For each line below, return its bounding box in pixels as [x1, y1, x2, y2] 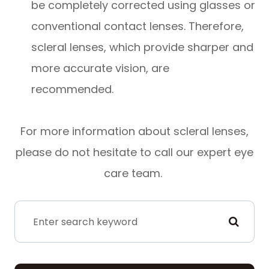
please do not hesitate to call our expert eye [16, 145, 253, 160]
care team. [104, 166, 165, 181]
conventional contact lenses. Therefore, [31, 19, 244, 34]
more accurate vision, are [31, 61, 170, 76]
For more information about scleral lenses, [20, 124, 249, 139]
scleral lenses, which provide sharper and [31, 40, 254, 55]
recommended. [31, 82, 117, 97]
